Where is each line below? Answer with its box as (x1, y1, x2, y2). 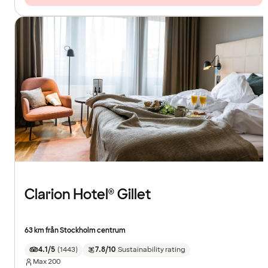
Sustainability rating (117, 244, 185, 255)
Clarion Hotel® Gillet (25, 184, 151, 205)
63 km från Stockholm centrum (25, 225, 126, 236)
